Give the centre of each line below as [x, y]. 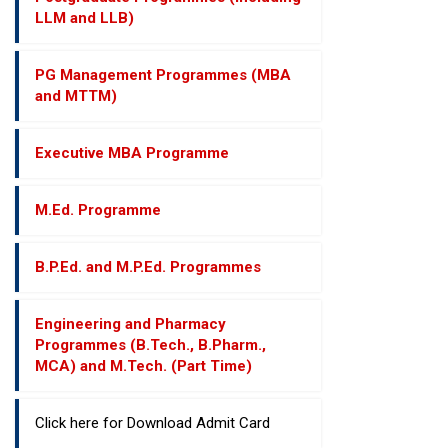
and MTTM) [76, 96]
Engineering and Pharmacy [130, 324]
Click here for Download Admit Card [152, 423]
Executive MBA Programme [132, 153]
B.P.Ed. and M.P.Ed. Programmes [148, 267]
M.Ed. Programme [98, 210]
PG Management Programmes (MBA [163, 75]
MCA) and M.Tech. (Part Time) [143, 366]
